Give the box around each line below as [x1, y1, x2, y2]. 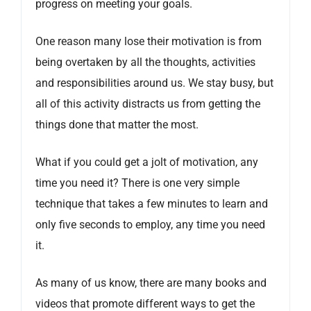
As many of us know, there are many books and [35, 276, 267, 290]
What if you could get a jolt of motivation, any [35, 155, 258, 169]
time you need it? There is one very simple [35, 176, 239, 190]
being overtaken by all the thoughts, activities [35, 56, 255, 69]
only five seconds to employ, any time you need [35, 218, 265, 232]
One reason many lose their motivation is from [35, 35, 262, 49]
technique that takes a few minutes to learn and [35, 197, 268, 211]
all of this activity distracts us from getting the [35, 97, 260, 111]
